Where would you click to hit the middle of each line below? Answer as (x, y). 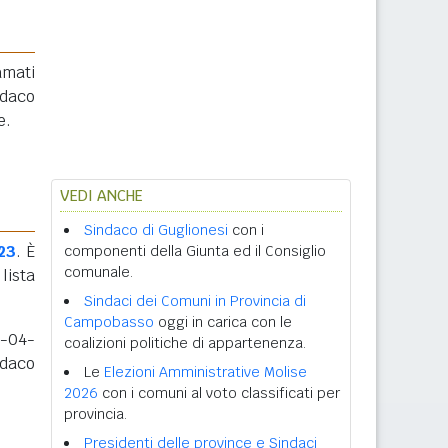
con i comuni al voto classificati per (219, 393)
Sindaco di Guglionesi (156, 230)
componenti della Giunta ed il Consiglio (195, 251)
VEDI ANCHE (101, 195)
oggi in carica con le (223, 322)
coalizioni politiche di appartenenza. (185, 343)
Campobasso (109, 322)
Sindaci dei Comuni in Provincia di (195, 301)
